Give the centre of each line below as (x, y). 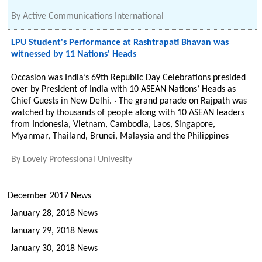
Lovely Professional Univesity (78, 160)
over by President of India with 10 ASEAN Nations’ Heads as (124, 89)
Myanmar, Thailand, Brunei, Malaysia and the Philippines (120, 136)
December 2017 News (50, 196)
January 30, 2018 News (54, 249)
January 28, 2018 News (54, 213)
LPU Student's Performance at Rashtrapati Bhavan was (120, 43)
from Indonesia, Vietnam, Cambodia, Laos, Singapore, (113, 125)
